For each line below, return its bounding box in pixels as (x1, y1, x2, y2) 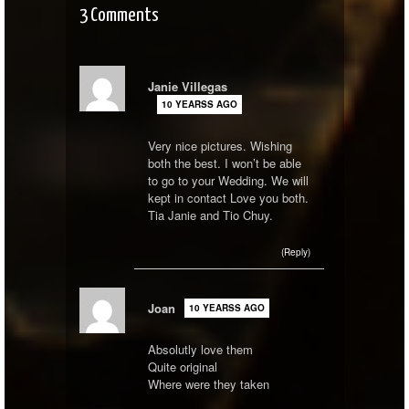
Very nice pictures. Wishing (147, 137, 292, 155)
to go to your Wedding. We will (147, 172, 309, 190)
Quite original (147, 358, 217, 376)
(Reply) (280, 245, 310, 258)
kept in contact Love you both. (147, 189, 309, 207)
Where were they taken (147, 375, 269, 393)
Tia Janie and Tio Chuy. (147, 206, 273, 225)
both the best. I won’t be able (147, 154, 301, 173)
